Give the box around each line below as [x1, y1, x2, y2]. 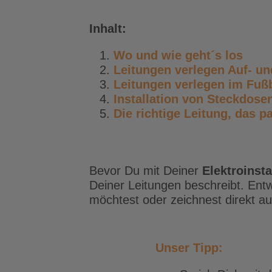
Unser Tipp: [155, 241, 223, 255]
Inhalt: [89, 21, 126, 35]
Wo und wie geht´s [113, 48, 225, 62]
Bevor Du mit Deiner [89, 163, 202, 177]
